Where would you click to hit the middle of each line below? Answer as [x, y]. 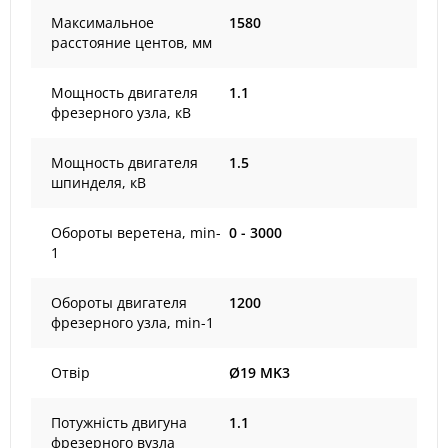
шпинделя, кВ [98, 182]
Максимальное [102, 22]
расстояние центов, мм [131, 42]
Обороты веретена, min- [136, 232]
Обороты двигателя [119, 302]
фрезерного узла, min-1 [132, 322]
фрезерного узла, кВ [121, 112]
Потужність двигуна [119, 422]
